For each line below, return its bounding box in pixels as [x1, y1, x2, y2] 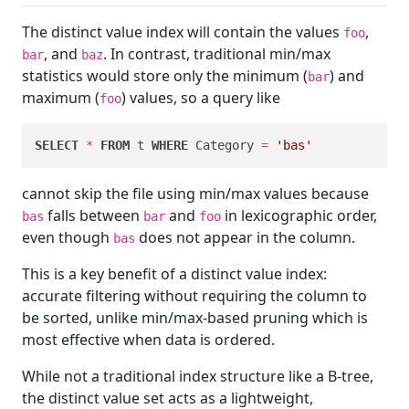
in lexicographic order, [221, 204, 377, 225]
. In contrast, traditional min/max [103, 43, 330, 64]
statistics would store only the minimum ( [22, 65, 308, 86]
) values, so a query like [121, 87, 280, 108]
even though [22, 226, 113, 247]
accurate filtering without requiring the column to [22, 285, 367, 306]
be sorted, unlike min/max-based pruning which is [22, 307, 368, 328]
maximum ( [22, 87, 100, 108]
